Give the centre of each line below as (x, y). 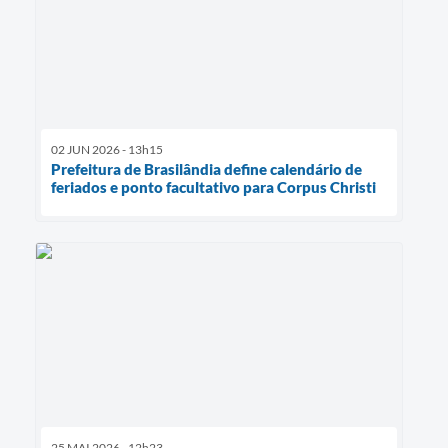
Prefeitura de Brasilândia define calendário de (206, 168)
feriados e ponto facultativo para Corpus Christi (213, 186)
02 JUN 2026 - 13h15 (107, 149)
